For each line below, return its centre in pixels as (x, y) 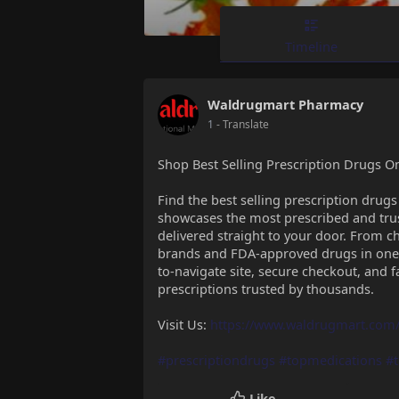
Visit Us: (184, 325)
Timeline (311, 46)
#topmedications (330, 360)
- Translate (243, 125)
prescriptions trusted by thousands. (266, 289)
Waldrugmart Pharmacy (285, 105)
